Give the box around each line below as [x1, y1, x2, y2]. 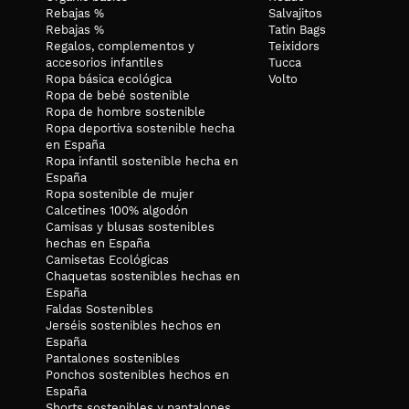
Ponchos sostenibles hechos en [46, 367, 229, 382]
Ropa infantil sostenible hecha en [46, 153, 238, 168]
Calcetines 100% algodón [46, 203, 188, 217]
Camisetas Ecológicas [46, 252, 169, 267]
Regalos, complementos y [46, 38, 194, 53]
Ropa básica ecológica [46, 71, 172, 86]
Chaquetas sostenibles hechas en [46, 268, 240, 283]
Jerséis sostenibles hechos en [46, 318, 221, 332]
